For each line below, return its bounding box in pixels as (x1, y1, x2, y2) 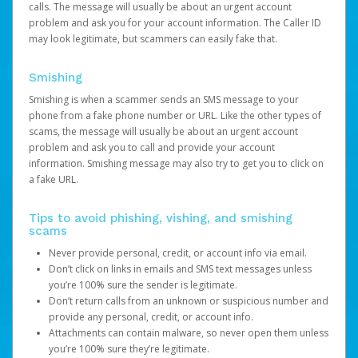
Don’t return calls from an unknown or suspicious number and (49, 294, 328, 308)
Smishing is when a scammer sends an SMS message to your (29, 93, 299, 106)
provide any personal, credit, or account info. (49, 310, 253, 324)
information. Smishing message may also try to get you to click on (29, 157, 324, 170)
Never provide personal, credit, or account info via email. (49, 246, 307, 260)
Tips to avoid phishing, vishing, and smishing (29, 211, 292, 225)
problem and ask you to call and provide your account (29, 141, 275, 154)
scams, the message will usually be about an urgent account (29, 125, 298, 138)
